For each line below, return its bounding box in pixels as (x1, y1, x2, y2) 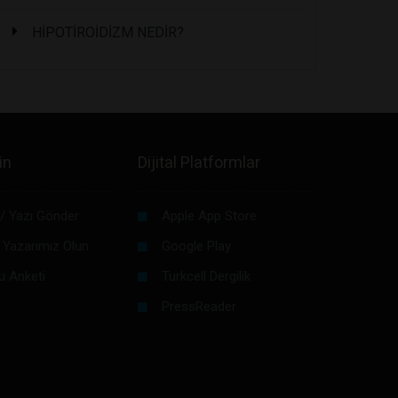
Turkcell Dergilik (161, 267, 251, 284)
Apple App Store (161, 207, 257, 224)
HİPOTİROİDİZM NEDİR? (32, 23, 185, 41)
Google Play (161, 237, 231, 254)
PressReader (161, 298, 236, 314)
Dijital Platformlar (137, 152, 260, 171)
